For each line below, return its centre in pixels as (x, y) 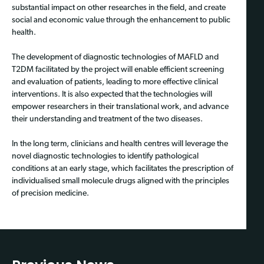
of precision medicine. (50, 194)
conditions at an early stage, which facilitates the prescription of (123, 169)
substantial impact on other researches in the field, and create (119, 8)
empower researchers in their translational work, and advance (120, 107)
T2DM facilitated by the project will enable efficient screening (118, 70)
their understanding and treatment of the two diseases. (107, 120)
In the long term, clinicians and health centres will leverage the (120, 144)
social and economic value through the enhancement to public (121, 21)
